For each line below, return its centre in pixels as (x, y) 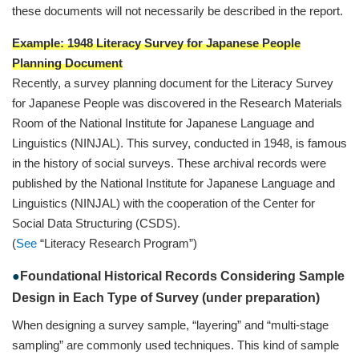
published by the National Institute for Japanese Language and (173, 183)
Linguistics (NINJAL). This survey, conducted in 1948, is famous (179, 143)
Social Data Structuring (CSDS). (96, 223)
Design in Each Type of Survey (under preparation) (166, 297)
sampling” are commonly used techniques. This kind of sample (175, 345)
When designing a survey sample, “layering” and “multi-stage (170, 325)
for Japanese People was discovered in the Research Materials (177, 103)
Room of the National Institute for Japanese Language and (163, 123)
